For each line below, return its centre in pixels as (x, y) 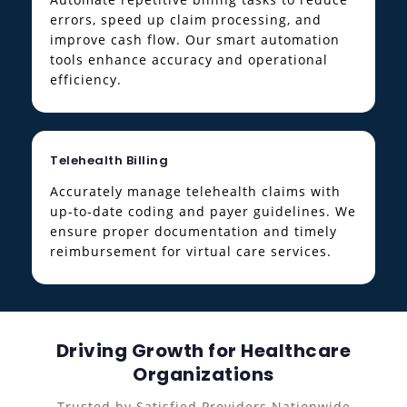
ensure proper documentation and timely (194, 232)
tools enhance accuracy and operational (189, 60)
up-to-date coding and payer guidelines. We (203, 212)
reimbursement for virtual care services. (191, 252)
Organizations (203, 375)
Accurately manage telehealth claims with (195, 192)
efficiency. (86, 80)
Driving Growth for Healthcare (203, 351)
